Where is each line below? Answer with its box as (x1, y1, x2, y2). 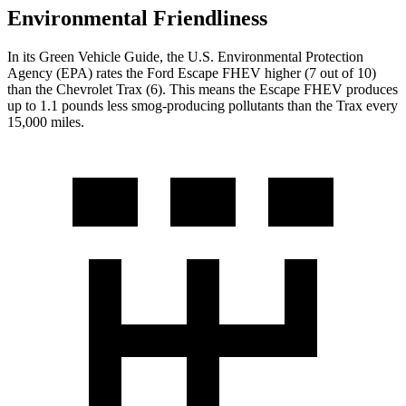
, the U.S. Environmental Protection (159, 48, 363, 64)
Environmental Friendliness (7, 5, 267, 30)
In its (7, 48, 39, 64)
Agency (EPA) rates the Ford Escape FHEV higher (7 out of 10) (7, 64, 376, 81)
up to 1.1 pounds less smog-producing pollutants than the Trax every (7, 97, 398, 113)
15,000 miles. (7, 113, 84, 130)
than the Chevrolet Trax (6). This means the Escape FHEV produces (7, 81, 398, 97)
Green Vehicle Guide (39, 48, 159, 64)
